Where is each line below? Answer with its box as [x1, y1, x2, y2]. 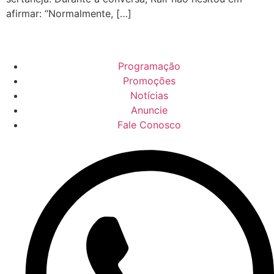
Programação [118, 60, 180, 73]
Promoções [123, 75, 176, 87]
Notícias [130, 89, 168, 102]
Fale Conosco [117, 119, 181, 131]
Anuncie [131, 104, 168, 117]
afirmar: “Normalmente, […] [6, 7, 131, 20]
